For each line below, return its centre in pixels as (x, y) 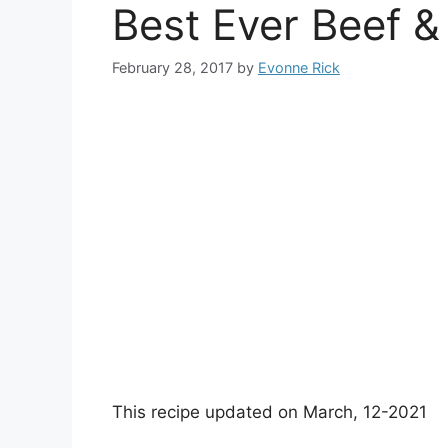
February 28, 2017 (172, 68)
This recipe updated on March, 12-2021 (269, 412)
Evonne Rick (299, 68)
